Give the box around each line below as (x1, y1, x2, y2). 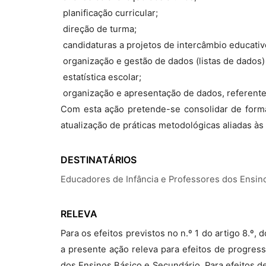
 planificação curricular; (61, 8, 158, 18)
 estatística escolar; (61, 72, 141, 83)
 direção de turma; (61, 24, 137, 34)
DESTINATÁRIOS (61, 154, 137, 166)
